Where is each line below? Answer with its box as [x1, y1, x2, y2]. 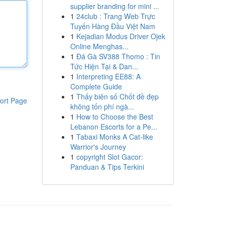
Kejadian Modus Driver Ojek [76, 31, 165, 41]
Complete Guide [70, 81, 122, 91]
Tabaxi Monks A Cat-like [76, 132, 153, 142]
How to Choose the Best [76, 111, 153, 122]
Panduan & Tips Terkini [70, 162, 144, 172]
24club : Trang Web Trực [76, 11, 155, 21]
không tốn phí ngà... [70, 101, 134, 111]
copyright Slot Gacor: [76, 152, 143, 162]
